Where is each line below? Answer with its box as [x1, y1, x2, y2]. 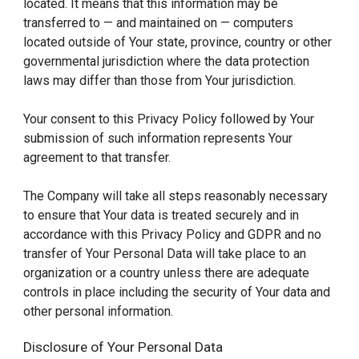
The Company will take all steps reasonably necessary [23, 188, 329, 204]
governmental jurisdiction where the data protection [23, 53, 310, 69]
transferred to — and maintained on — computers [23, 14, 294, 30]
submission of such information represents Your [23, 130, 293, 146]
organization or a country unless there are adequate [23, 264, 310, 280]
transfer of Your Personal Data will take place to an [23, 245, 307, 261]
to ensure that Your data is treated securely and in [23, 207, 300, 223]
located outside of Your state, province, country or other [23, 34, 333, 50]
